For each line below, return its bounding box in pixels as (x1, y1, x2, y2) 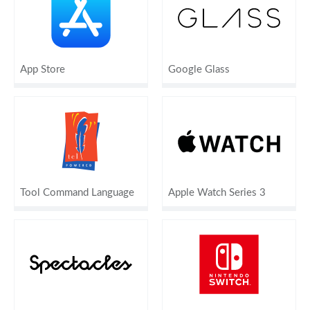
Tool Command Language (20, 187, 134, 198)
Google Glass (168, 64, 230, 75)
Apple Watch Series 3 (168, 187, 266, 198)
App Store (20, 64, 65, 75)
